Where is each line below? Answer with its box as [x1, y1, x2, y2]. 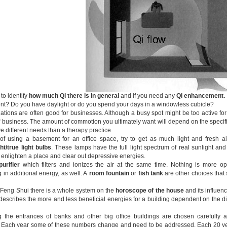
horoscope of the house [116, 187, 184, 194]
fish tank [138, 170, 163, 177]
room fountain [87, 170, 129, 177]
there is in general [67, 92, 119, 99]
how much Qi [29, 92, 66, 99]
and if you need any [119, 92, 176, 99]
